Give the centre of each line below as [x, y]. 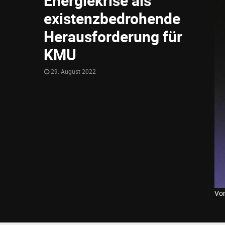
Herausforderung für [113, 36]
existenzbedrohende [112, 18]
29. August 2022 [73, 71]
